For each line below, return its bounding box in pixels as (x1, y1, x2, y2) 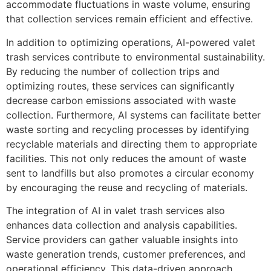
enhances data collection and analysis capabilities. (6, 219, 237, 232)
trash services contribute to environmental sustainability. (6, 50, 265, 63)
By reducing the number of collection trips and (6, 65, 220, 77)
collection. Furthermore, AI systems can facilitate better (6, 108, 261, 121)
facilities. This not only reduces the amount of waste (6, 152, 246, 165)
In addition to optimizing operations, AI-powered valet (6, 36, 255, 48)
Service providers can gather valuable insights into (6, 233, 238, 246)
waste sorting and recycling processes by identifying (6, 123, 249, 135)
